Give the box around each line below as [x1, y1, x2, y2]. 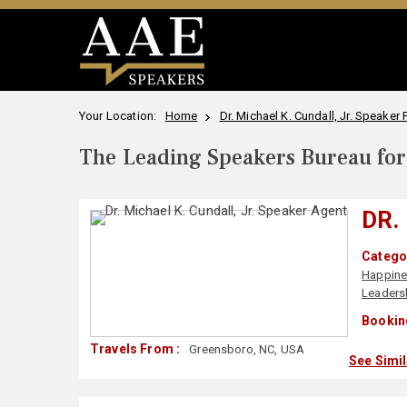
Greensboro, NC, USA [186, 342, 305, 356]
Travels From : [90, 342, 181, 356]
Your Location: [79, 109, 163, 123]
